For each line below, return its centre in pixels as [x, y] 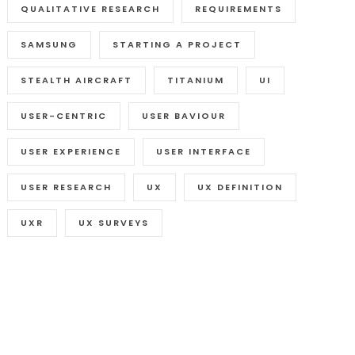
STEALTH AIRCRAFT [77, 80]
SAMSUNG [50, 44]
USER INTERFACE [204, 151]
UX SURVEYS [114, 222]
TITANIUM [196, 80]
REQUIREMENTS [239, 8]
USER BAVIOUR [184, 115]
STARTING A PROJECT [177, 44]
